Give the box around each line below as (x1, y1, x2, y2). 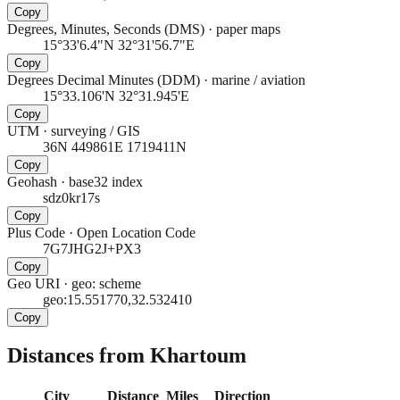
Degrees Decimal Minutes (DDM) (7, 71, 200, 87)
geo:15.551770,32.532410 (43, 291, 192, 307)
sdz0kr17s (43, 189, 100, 205)
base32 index (69, 173, 143, 189)
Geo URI (7, 275, 60, 291)
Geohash (7, 173, 57, 189)
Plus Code (7, 224, 65, 240)
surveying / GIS (51, 122, 140, 138)
